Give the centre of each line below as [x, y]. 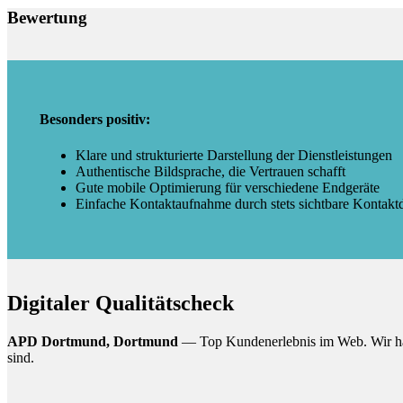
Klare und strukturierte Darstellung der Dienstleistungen [234, 155]
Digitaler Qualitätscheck [121, 303]
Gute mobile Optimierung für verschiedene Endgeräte [228, 187]
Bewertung [47, 18]
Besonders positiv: [95, 120]
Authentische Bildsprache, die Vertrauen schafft [210, 171]
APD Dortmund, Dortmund [93, 341]
